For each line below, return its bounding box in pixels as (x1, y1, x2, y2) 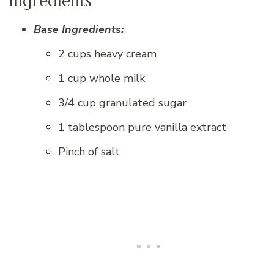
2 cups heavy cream (58, 46, 157, 62)
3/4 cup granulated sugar (58, 95, 187, 111)
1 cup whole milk (58, 71, 145, 86)
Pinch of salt (58, 144, 120, 160)
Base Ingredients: (34, 22, 124, 37)
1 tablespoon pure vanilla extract (58, 120, 226, 135)
